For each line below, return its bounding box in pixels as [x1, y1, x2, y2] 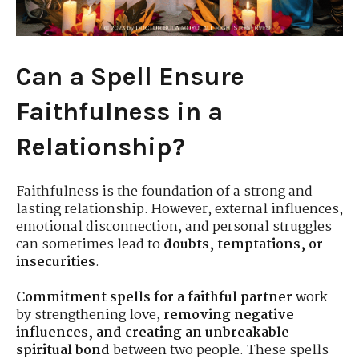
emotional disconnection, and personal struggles [16, 216, 332, 238]
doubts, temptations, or [163, 233, 323, 256]
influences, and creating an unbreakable [16, 322, 289, 345]
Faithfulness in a [16, 97, 223, 127]
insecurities [16, 251, 95, 273]
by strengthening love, [16, 305, 163, 327]
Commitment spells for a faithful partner [16, 287, 292, 309]
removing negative [163, 305, 294, 327]
